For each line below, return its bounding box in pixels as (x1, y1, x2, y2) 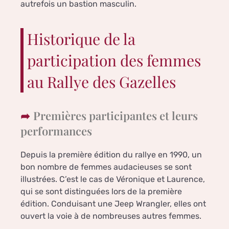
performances (20, 123, 92, 139)
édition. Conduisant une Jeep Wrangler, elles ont (20, 199, 206, 209)
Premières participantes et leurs (33, 108, 198, 124)
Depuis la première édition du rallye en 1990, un (20, 150, 202, 160)
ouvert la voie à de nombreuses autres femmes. (20, 211, 201, 221)
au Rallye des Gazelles (27, 72, 176, 93)
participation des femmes (27, 50, 201, 71)
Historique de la (27, 29, 135, 50)
